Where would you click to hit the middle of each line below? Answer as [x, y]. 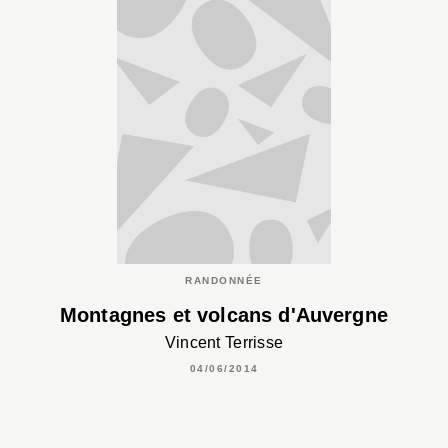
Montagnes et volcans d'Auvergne [224, 315]
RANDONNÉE [224, 281]
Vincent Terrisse [224, 342]
